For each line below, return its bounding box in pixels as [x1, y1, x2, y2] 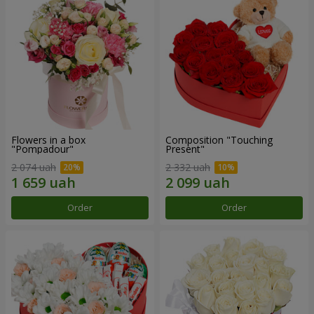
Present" [165, 142, 205, 156]
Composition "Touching [165, 133, 273, 147]
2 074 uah [11, 160, 56, 174]
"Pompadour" [11, 142, 74, 156]
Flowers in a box [11, 133, 86, 147]
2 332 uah [165, 160, 210, 174]
